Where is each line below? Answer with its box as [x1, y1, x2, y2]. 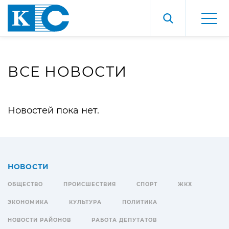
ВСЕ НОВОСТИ [8, 63, 127, 80]
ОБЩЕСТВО [8, 181, 43, 188]
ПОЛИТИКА [122, 199, 157, 205]
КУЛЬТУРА [69, 199, 102, 205]
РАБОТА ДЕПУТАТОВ [91, 217, 157, 223]
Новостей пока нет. [8, 105, 99, 116]
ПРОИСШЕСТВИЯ [63, 181, 116, 188]
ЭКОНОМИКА [8, 199, 49, 205]
